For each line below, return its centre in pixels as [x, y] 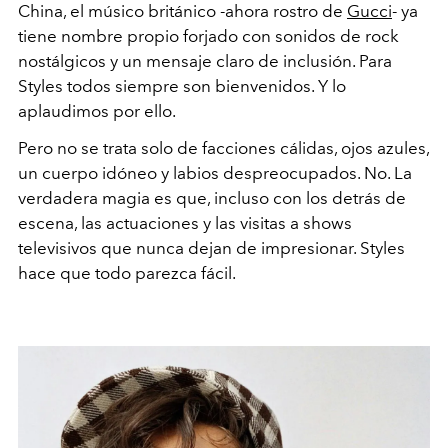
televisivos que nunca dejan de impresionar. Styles [211, 248]
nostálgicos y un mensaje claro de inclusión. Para [205, 61]
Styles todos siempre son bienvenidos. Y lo [182, 86]
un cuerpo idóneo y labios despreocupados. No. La [215, 173]
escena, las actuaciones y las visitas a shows [185, 223]
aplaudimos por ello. [97, 111]
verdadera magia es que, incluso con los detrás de [212, 198]
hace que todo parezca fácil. [128, 273]
